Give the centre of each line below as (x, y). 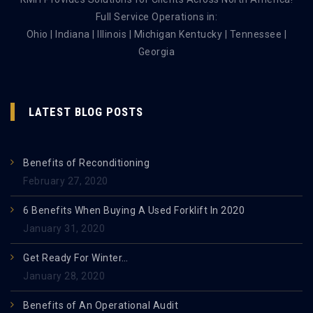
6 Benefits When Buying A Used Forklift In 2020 (134, 210)
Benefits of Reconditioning (86, 162)
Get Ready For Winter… (76, 257)
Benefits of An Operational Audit (101, 305)
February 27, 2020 (66, 181)
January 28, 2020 (64, 276)
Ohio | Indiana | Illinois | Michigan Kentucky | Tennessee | (156, 34)
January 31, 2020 (64, 228)
